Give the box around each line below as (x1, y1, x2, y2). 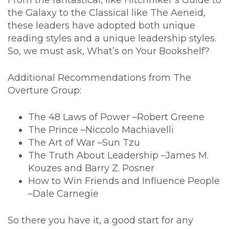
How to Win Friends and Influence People (28, 175, 220, 187)
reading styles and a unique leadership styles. (8, 33, 219, 44)
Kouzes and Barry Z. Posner (28, 163, 154, 174)
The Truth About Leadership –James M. (28, 150, 209, 162)
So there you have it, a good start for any (8, 215, 193, 226)
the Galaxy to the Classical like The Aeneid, (8, 7, 205, 19)
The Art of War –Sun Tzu (28, 137, 140, 149)
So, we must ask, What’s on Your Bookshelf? (8, 45, 210, 57)
